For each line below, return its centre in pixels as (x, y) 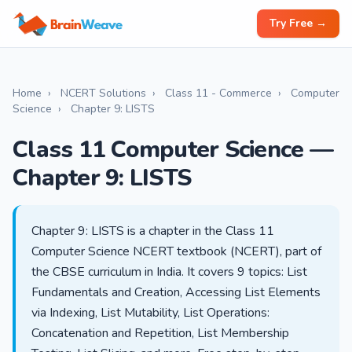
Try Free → (298, 23)
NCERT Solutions (103, 93)
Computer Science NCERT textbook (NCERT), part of (176, 251)
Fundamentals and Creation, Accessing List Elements (176, 292)
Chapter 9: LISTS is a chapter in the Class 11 (153, 231)
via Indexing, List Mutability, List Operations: (150, 313)
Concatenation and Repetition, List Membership (160, 333)
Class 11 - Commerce (218, 93)
